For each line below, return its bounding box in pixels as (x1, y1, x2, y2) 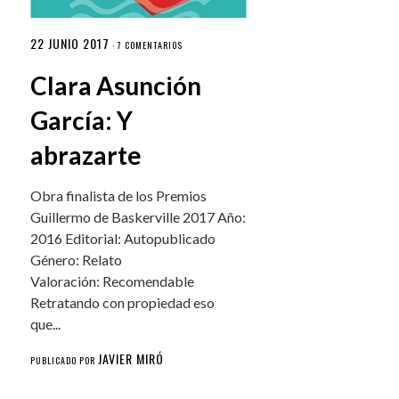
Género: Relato (30, 251, 123, 269)
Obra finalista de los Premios (30, 187, 208, 205)
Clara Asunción (30, 70, 202, 102)
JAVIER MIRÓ (98, 349, 165, 369)
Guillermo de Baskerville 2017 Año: (30, 208, 247, 226)
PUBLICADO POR (30, 354, 99, 368)
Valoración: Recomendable (30, 273, 195, 290)
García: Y (30, 105, 134, 136)
